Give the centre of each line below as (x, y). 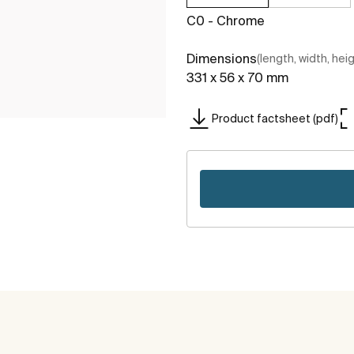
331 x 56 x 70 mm (237, 78)
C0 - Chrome (226, 21)
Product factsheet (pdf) (275, 118)
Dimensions (222, 59)
